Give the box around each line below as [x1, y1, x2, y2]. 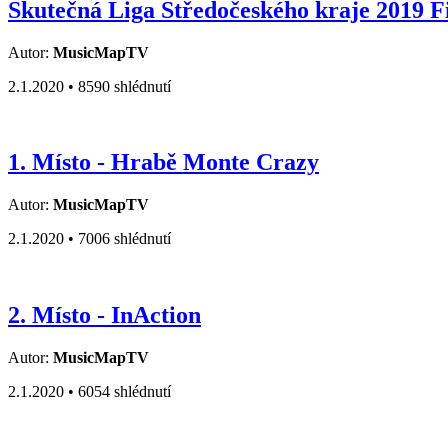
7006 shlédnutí [78, 230, 171, 248]
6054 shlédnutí [78, 383, 171, 401]
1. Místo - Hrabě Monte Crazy [8, 149, 319, 176]
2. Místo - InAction [8, 302, 201, 329]
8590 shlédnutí [78, 77, 171, 95]
